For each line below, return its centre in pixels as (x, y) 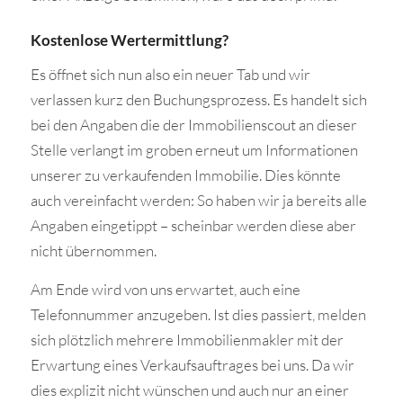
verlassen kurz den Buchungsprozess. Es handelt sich (198, 100)
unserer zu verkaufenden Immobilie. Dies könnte (185, 175)
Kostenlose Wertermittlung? (129, 40)
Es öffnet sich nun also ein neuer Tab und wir (170, 75)
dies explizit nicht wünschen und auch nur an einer (189, 390)
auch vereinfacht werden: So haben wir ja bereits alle (198, 201)
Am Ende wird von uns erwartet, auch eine (165, 289)
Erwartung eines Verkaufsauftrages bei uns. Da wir (192, 364)
